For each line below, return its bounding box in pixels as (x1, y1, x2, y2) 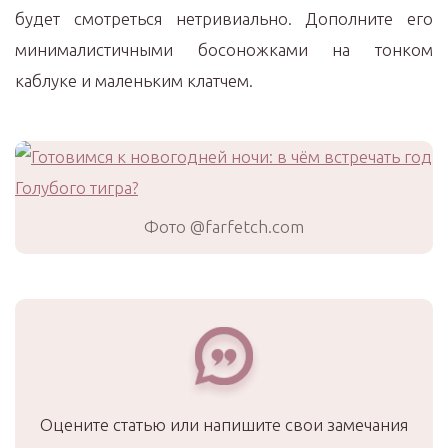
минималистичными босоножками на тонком (15, 40, 433, 59)
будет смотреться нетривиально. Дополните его (15, 9, 433, 28)
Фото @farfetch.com (144, 217, 304, 236)
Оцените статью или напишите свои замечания (40, 415, 408, 434)
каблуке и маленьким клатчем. (15, 71, 253, 90)
